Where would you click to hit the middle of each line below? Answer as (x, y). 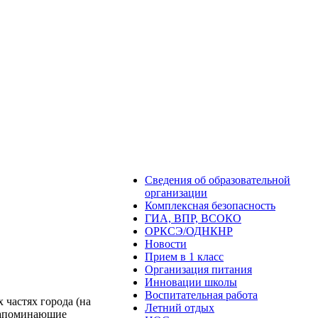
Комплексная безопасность (210, 205)
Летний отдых (180, 308)
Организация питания (198, 269)
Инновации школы (191, 282)
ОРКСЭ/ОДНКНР (189, 231)
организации (176, 193)
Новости (166, 244)
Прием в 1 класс (184, 257)
